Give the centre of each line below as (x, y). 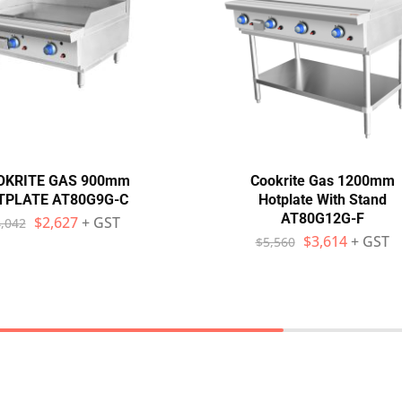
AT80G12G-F (322, 218)
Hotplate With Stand (322, 200)
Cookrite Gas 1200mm (322, 181)
